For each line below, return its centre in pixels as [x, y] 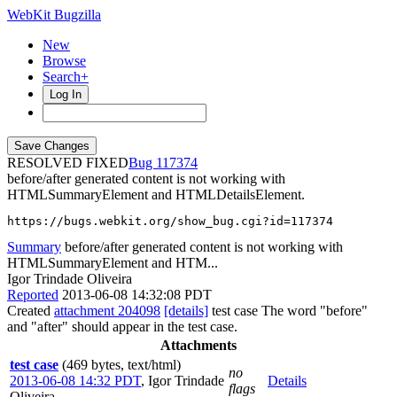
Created [31, 311]
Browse [64, 61]
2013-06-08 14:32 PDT [75, 381]
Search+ [66, 77]
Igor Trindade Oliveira [70, 279]
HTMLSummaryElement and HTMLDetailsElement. [156, 195]
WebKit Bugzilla [54, 15]
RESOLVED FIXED [68, 163]
